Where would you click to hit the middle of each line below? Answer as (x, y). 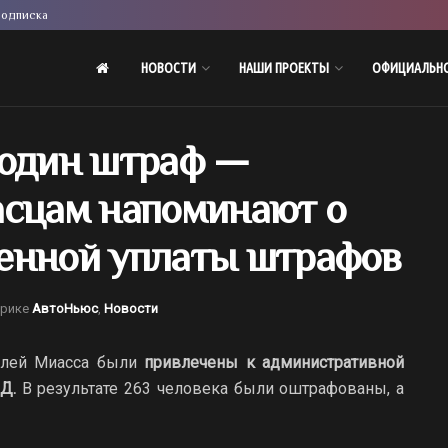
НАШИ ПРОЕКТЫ (283, 68)
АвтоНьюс (65, 308)
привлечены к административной (274, 362)
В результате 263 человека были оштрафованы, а (210, 388)
